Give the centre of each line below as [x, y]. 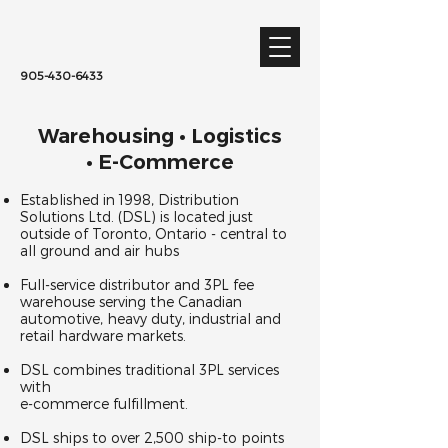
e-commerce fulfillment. [104, 403]
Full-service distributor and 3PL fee [137, 284]
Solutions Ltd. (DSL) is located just [136, 216]
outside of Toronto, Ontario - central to [153, 233]
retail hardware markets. [103, 335]
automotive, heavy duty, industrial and [150, 318]
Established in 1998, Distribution [129, 199]
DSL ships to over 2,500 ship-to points [152, 437]
